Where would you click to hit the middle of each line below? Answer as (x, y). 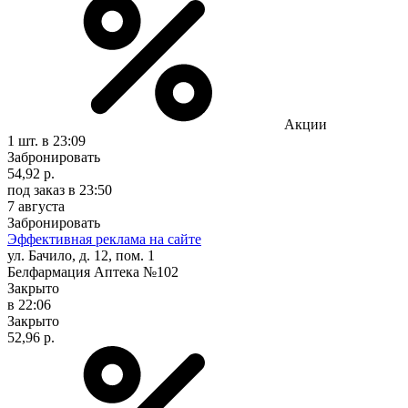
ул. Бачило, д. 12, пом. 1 (81, 255)
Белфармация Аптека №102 (93, 271)
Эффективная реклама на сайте (104, 239)
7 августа (36, 206)
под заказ (36, 189)
